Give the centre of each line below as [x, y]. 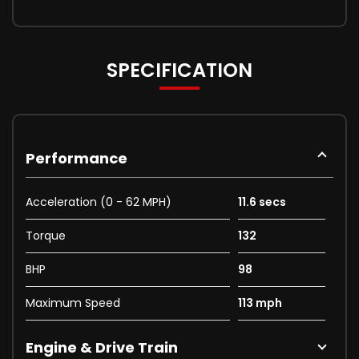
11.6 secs [262, 202]
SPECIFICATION [179, 70]
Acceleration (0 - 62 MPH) [99, 202]
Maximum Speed [73, 303]
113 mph [260, 303]
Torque [46, 235]
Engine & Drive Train [102, 347]
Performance [77, 158]
